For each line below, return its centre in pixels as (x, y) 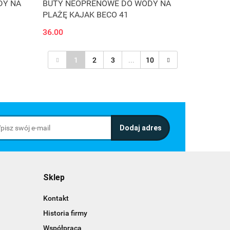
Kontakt (56, 198)
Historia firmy (65, 213)
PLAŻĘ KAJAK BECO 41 (86, 15)
